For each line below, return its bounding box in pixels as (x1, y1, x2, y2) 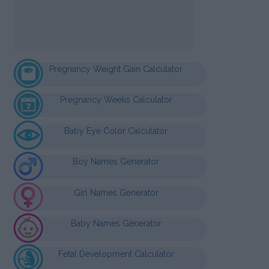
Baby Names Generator (70, 219, 162, 229)
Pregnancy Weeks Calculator (59, 95, 172, 105)
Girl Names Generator (73, 187, 159, 198)
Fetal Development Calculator (58, 249, 174, 259)
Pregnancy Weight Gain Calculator (49, 64, 183, 74)
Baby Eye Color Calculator (64, 125, 168, 136)
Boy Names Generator (73, 157, 160, 167)
